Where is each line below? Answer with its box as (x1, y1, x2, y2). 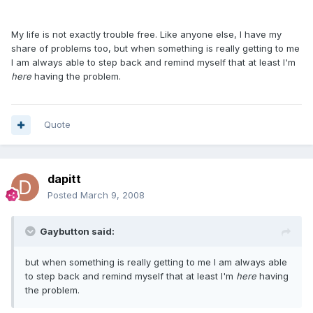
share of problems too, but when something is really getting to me (11, 43, 300, 54)
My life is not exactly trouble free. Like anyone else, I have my (11, 29, 282, 40)
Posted (48, 189, 80, 201)
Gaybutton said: (40, 226, 115, 237)
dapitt (48, 172, 81, 186)
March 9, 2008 (80, 189, 145, 201)
